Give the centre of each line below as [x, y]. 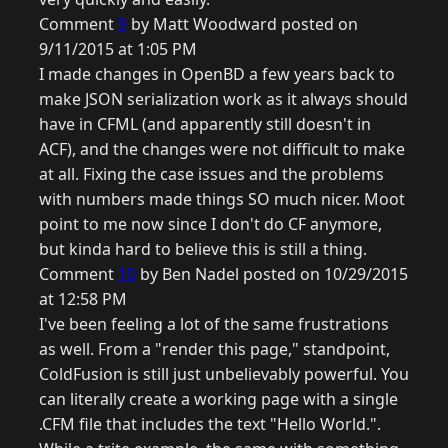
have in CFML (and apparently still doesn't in [205, 124]
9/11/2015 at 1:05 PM [118, 49]
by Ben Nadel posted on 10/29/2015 [272, 274]
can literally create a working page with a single [218, 399]
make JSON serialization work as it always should [223, 99]
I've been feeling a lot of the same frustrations [214, 324]
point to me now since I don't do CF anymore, [210, 224]
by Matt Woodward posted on [242, 24]
